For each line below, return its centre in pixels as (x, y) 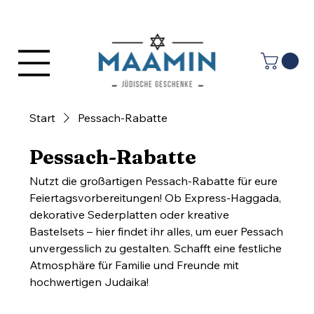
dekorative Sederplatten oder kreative (130, 214)
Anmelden (264, 15)
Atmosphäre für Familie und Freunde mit (135, 265)
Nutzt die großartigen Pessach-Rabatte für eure (154, 180)
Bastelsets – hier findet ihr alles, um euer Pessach (157, 231)
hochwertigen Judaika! (89, 281)
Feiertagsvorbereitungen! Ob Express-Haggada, (156, 197)
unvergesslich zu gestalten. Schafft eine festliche (156, 248)
